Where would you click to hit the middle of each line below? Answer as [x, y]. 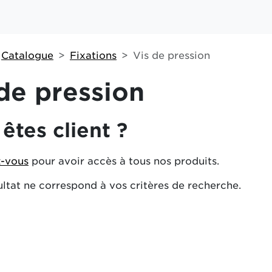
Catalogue [27, 55]
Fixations [93, 55]
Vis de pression [172, 55]
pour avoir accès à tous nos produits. [124, 161]
